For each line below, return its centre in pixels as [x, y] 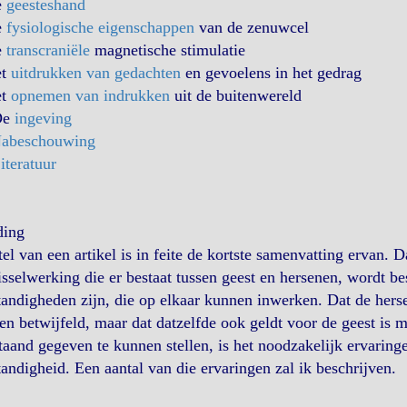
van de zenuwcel [251, 27]
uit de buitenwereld [235, 95]
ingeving [43, 118]
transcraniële [48, 50]
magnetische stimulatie [167, 50]
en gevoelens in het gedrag [271, 73]
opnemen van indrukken [90, 95]
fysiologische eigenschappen [100, 27]
